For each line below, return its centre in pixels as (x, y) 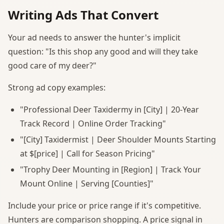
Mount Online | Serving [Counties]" (87, 183)
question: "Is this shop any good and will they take (103, 51)
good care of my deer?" (52, 65)
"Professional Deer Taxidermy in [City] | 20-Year (109, 109)
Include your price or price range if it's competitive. (104, 205)
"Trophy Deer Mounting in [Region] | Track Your (110, 169)
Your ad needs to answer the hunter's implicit (94, 37)
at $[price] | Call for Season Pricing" (87, 153)
